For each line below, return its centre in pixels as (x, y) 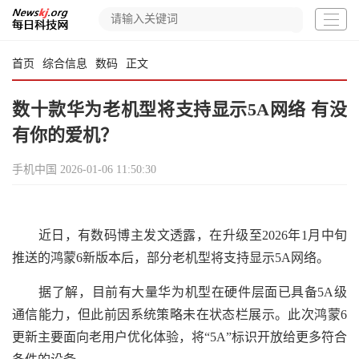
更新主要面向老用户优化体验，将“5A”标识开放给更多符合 (179, 337)
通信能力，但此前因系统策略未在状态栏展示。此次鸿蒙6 (179, 315)
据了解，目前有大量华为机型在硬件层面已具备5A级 (179, 292)
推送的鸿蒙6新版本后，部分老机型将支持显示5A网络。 (171, 258)
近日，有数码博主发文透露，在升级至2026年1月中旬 (179, 235)
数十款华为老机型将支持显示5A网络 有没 (179, 109)
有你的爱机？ (65, 135)
